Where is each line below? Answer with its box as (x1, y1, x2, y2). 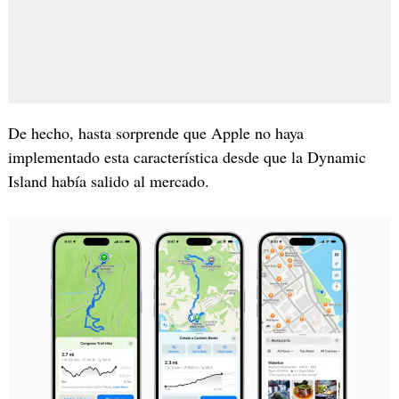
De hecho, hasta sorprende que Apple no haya (7, 121, 304, 143)
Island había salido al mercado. (7, 169, 209, 191)
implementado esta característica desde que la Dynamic (7, 145, 366, 167)
